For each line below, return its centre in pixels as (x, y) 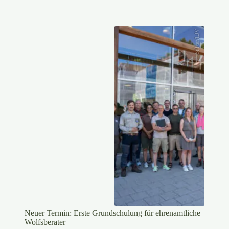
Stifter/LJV (197, 42)
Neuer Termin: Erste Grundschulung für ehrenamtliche (112, 213)
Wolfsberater (45, 222)
